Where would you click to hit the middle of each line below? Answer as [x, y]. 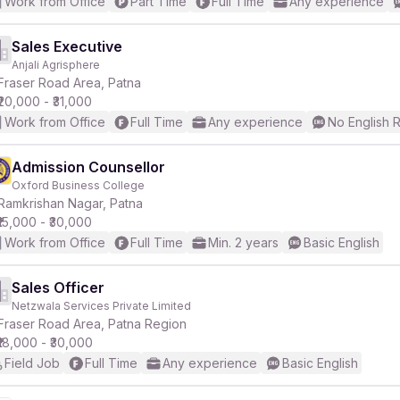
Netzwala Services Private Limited [101, 306]
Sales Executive [67, 46]
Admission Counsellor [88, 167]
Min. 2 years [243, 242]
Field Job [32, 363]
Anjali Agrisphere [56, 65]
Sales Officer [58, 287]
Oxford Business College [78, 185]
